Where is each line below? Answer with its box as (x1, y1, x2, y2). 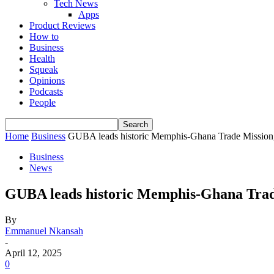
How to (29, 31, 59, 42)
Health (29, 53, 55, 64)
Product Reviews (29, 20, 95, 31)
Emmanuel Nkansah (5, 225, 83, 236)
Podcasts (29, 86, 63, 97)
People (29, 97, 56, 108)
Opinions (29, 75, 65, 86)
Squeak (29, 64, 58, 75)
